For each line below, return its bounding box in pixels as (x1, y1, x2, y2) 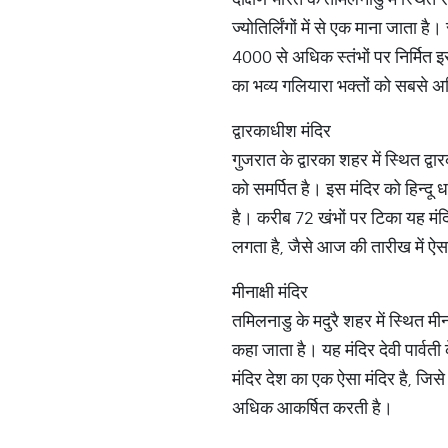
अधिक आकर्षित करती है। (232, 396, 393, 419)
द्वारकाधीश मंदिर (232, 119, 335, 142)
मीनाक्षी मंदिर (232, 280, 312, 303)
